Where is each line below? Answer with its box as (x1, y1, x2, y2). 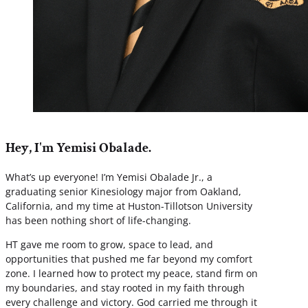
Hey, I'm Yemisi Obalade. (5, 138, 151, 157)
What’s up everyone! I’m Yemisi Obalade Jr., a (5, 170, 212, 184)
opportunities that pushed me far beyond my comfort (5, 252, 252, 266)
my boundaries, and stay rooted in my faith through (5, 281, 245, 295)
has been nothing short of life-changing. (5, 214, 191, 228)
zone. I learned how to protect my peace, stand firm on (5, 267, 258, 280)
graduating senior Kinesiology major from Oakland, (5, 185, 241, 199)
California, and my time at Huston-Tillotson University (5, 199, 252, 213)
